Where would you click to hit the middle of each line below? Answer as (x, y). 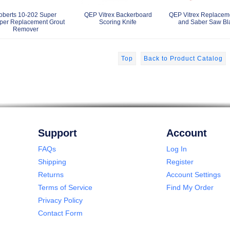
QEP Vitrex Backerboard (118, 15)
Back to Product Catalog (183, 58)
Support (57, 133)
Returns (51, 174)
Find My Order (190, 187)
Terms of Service (65, 187)
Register (180, 161)
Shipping (52, 161)
